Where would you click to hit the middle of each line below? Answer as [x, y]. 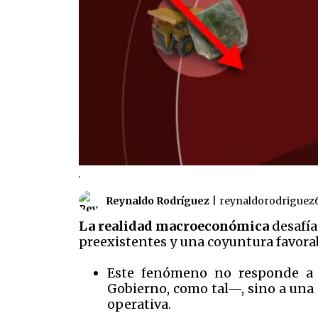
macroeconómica [212, 226]
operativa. [139, 305]
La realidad [116, 226]
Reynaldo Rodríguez [158, 201]
